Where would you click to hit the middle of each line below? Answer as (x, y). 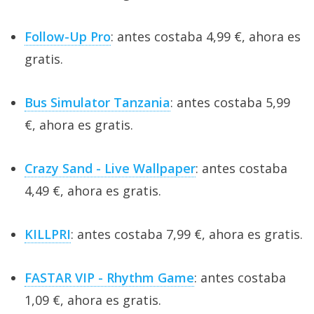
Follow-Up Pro (68, 37)
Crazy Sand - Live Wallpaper (110, 169)
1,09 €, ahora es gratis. (93, 300)
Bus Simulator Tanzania (97, 103)
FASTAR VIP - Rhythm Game (109, 278)
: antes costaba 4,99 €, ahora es (206, 37)
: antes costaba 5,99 (230, 103)
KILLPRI (48, 234)
